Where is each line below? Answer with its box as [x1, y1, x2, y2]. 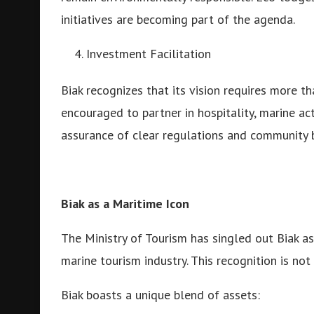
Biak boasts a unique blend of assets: [61, 287, 260, 303]
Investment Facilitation [86, 46, 211, 62]
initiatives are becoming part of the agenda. [61, 11, 295, 27]
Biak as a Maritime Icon [61, 196, 189, 212]
